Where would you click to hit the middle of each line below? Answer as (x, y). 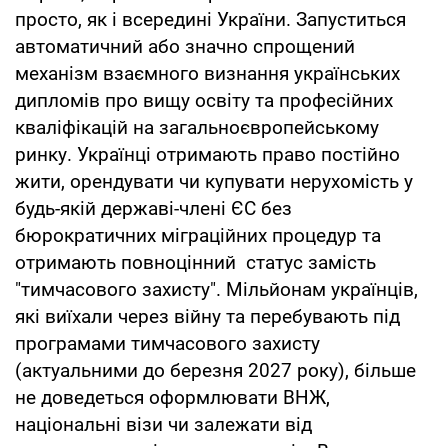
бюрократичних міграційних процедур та (198, 235)
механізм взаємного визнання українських (207, 73)
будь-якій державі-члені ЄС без (153, 208)
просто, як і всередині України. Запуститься (210, 19)
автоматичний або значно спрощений (185, 46)
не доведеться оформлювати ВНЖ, (172, 397)
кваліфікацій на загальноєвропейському (197, 127)
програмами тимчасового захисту (167, 343)
